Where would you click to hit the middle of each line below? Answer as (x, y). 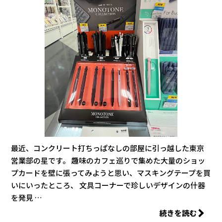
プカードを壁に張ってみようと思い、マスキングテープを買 (111, 173)
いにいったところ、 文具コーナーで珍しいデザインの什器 (108, 185)
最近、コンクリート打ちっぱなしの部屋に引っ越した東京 (108, 148)
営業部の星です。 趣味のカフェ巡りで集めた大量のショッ (108, 161)
